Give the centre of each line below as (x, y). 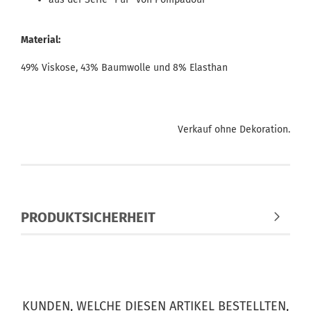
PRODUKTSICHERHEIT (88, 217)
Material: (41, 40)
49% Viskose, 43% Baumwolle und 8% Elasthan (124, 68)
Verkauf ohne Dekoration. (234, 129)
